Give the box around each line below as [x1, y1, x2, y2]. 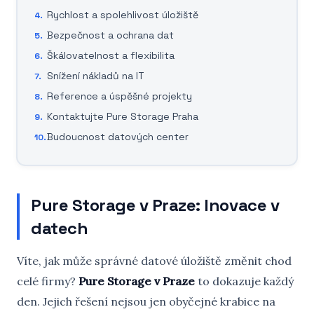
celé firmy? [17, 274, 78, 288]
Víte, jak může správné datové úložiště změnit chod [17, 254, 292, 268]
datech [31, 217, 88, 239]
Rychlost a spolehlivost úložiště [47, 8, 198, 21]
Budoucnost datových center [47, 130, 189, 143]
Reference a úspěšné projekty [47, 90, 192, 102]
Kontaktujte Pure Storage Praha [47, 110, 198, 123]
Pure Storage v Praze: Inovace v [31, 194, 280, 216]
